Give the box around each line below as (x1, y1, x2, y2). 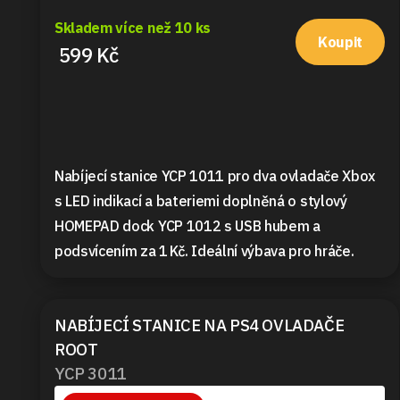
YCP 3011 (54, 362, 126, 384)
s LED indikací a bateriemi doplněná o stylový (54, 191, 347, 210)
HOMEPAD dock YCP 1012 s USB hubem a (54, 216, 321, 235)
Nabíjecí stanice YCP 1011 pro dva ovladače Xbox (54, 166, 375, 185)
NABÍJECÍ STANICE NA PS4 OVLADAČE (54, 313, 345, 336)
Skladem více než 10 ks (54, 18, 211, 37)
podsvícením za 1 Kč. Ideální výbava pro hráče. (54, 241, 354, 260)
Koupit (317, 33, 363, 52)
